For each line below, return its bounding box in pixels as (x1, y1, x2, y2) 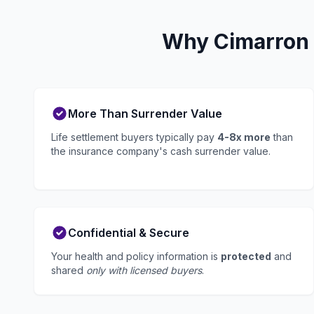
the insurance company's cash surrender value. (51, 145, 271, 157)
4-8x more (217, 131, 271, 143)
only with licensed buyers (86, 264, 202, 276)
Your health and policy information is (51, 250, 221, 262)
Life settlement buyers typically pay (51, 131, 217, 143)
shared (51, 264, 86, 276)
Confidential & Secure (68, 226, 189, 240)
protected (221, 250, 271, 262)
